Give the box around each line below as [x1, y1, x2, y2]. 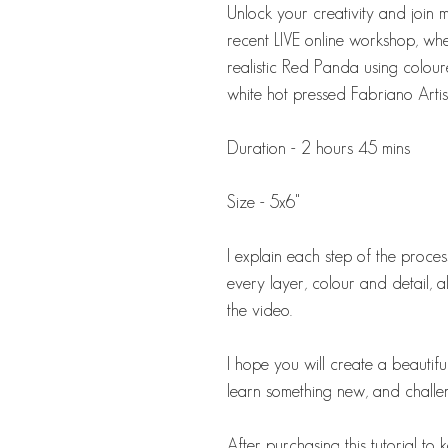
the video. [227, 300, 292, 321]
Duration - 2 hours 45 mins [227, 138, 410, 159]
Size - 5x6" [227, 192, 300, 213]
